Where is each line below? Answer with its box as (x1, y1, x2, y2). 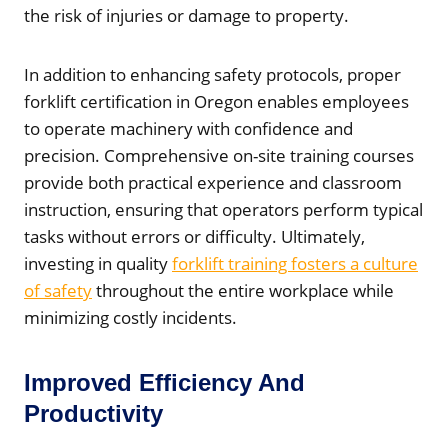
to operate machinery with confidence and (24, 116, 353, 140)
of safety (24, 278, 92, 302)
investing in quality (24, 251, 172, 275)
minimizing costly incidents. (24, 305, 237, 329)
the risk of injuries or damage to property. (24, 3, 349, 27)
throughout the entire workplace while (92, 278, 394, 302)
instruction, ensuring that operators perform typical (24, 197, 423, 221)
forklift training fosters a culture (172, 251, 418, 275)
